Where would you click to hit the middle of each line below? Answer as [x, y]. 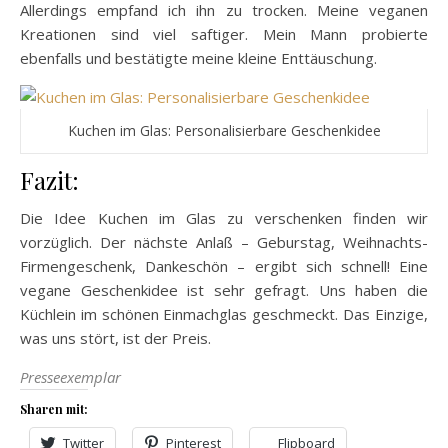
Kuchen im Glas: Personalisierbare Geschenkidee [224, 131]
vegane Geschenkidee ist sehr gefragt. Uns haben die [224, 290]
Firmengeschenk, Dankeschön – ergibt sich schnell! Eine [224, 266]
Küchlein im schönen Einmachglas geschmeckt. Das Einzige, [224, 314]
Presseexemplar [70, 377]
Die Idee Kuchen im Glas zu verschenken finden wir [224, 218]
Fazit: [49, 180]
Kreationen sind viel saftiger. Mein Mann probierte [224, 34]
